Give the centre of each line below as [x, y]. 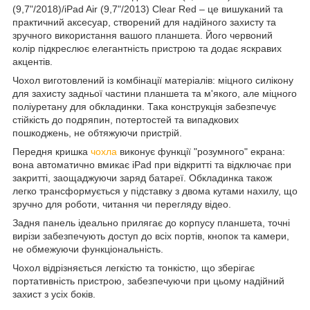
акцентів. [33, 61]
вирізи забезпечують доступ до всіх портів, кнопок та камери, [151, 236]
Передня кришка [52, 151]
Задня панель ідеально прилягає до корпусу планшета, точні [151, 222]
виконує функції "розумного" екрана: [201, 151]
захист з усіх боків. [54, 294]
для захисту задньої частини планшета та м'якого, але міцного [155, 93]
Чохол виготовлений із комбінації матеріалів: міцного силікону [153, 80]
